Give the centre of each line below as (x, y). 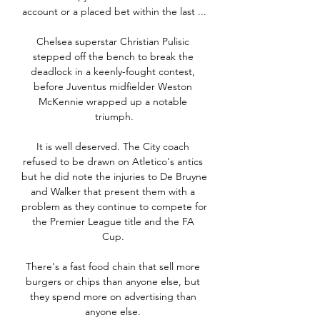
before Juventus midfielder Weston (113, 87)
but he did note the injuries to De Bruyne (114, 177)
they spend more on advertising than (113, 297)
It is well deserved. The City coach (113, 147)
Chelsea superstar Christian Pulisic (113, 42)
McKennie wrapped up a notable (113, 102)
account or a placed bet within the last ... (114, 12)
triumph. (114, 117)
